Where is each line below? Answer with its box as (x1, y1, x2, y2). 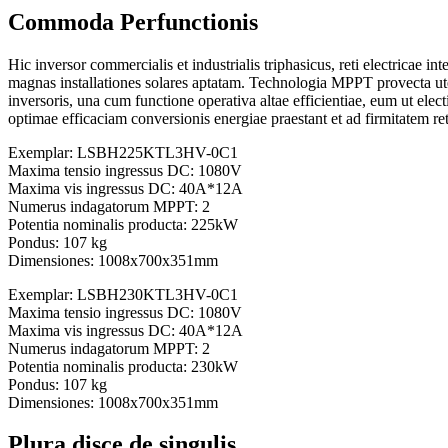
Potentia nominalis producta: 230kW (8, 357, 238, 375)
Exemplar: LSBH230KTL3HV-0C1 (8, 285, 238, 303)
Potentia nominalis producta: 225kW (8, 215, 238, 233)
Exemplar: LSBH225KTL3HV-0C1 (8, 143, 238, 161)
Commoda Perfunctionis (8, 8, 258, 35)
